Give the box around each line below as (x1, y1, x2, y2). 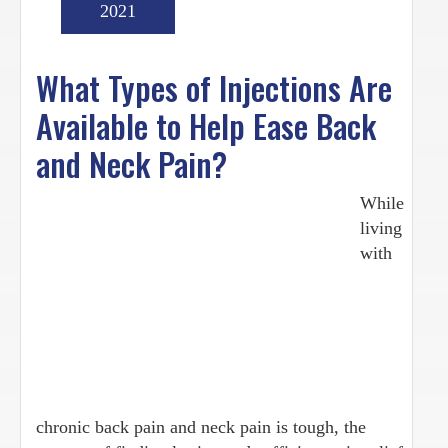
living (360, 217, 402, 238)
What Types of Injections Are (36, 63, 392, 111)
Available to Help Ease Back (36, 101, 376, 149)
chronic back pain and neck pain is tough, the (36, 416, 366, 437)
